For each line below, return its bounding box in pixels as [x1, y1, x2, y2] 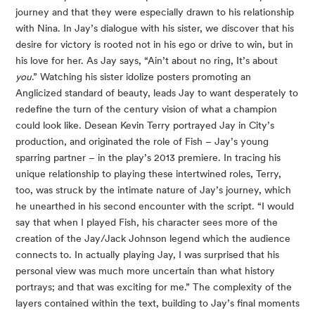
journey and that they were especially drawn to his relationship [15, 6, 294, 18]
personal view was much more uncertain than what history [15, 265, 275, 277]
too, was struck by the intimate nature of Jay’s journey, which [15, 184, 291, 196]
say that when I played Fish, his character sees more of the [15, 217, 278, 229]
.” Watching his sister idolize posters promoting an [32, 71, 251, 83]
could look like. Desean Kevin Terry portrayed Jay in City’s [15, 120, 274, 131]
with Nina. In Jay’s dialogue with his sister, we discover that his [15, 22, 294, 34]
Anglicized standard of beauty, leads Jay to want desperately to [15, 87, 298, 99]
